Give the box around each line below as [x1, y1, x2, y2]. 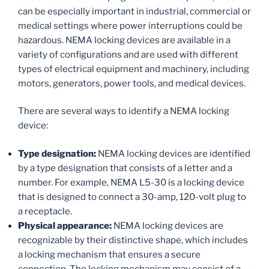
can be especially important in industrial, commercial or [18, 5, 251, 17]
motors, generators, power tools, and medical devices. [18, 77, 246, 89]
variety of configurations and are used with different [18, 49, 238, 60]
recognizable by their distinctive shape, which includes [18, 234, 248, 246]
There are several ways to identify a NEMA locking [18, 106, 229, 117]
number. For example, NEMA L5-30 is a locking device [18, 177, 244, 188]
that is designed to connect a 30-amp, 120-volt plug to [18, 191, 246, 202]
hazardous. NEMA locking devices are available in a [18, 34, 231, 46]
